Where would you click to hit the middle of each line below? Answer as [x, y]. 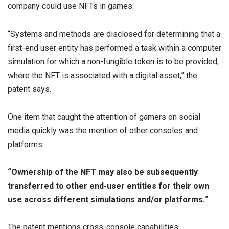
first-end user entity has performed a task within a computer [114, 48]
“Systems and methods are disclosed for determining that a [114, 34]
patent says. [29, 89]
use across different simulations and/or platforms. [106, 199]
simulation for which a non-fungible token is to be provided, [113, 61]
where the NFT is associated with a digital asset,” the [102, 75]
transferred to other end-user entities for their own [108, 186]
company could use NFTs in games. [71, 6]
